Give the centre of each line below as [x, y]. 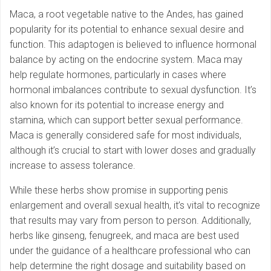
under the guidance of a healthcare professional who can [130, 251]
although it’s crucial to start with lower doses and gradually [133, 151]
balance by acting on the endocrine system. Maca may [126, 60]
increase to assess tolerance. [73, 166]
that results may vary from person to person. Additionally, [130, 221]
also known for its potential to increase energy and [117, 105]
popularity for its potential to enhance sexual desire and [127, 30]
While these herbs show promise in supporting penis [119, 191]
